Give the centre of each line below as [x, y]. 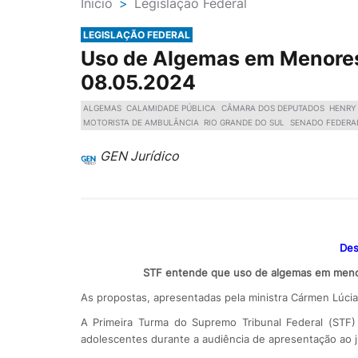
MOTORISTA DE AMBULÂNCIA [141, 123]
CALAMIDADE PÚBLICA [171, 107]
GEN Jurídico [139, 155]
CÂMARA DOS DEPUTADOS [272, 107]
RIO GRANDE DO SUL [245, 123]
